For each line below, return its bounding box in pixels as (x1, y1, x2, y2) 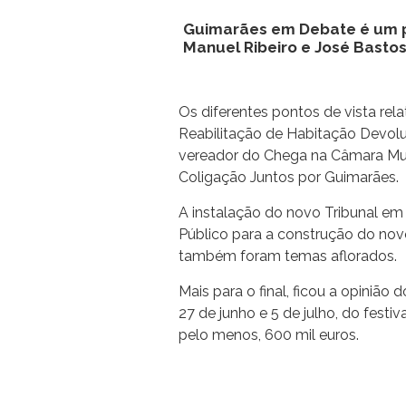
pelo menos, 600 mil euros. (179, 326, 359, 344)
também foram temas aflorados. (179, 247, 397, 266)
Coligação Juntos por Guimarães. (179, 169, 399, 187)
